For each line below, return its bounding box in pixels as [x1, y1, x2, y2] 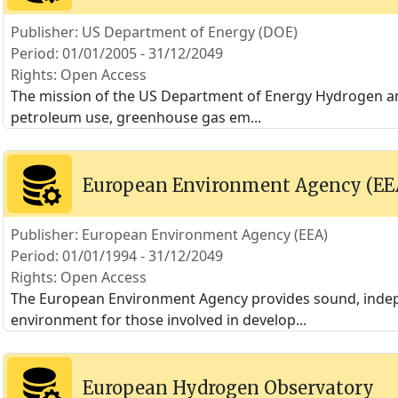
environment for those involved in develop [10, 310, 296, 330]
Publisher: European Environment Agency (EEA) [10, 225, 328, 244]
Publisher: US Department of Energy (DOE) [10, 22, 298, 42]
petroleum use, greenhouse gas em [10, 107, 251, 127]
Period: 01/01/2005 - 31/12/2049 [10, 44, 223, 63]
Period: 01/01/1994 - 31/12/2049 [10, 246, 223, 266]
